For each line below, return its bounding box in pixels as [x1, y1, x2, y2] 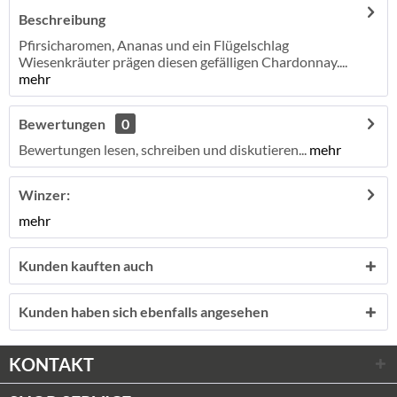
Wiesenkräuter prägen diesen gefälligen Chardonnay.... [19, 53, 347, 70]
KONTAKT [9, 354, 94, 375]
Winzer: [19, 186, 70, 203]
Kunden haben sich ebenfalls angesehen [19, 303, 269, 320]
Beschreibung [19, 11, 105, 27]
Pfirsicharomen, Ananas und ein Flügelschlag [19, 36, 289, 53]
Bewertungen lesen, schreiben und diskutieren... [19, 141, 307, 158]
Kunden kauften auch [19, 257, 153, 274]
